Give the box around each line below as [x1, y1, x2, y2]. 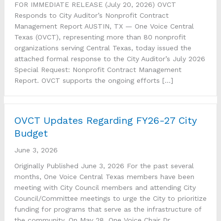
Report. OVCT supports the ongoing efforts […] [14, 76, 173, 85]
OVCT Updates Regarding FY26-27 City [14, 114, 197, 127]
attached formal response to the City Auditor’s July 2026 [14, 55, 205, 63]
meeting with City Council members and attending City [14, 184, 196, 192]
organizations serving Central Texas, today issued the [14, 44, 191, 52]
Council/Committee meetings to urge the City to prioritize [14, 194, 207, 203]
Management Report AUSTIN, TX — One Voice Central [14, 22, 194, 31]
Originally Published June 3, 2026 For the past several [14, 162, 194, 170]
